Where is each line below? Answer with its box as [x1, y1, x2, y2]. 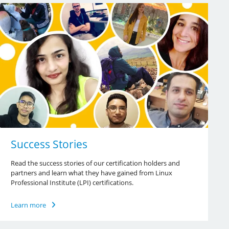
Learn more [10, 200, 46, 210]
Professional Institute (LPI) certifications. [10, 177, 133, 187]
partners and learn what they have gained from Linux [10, 168, 172, 177]
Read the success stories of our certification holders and [10, 158, 180, 168]
